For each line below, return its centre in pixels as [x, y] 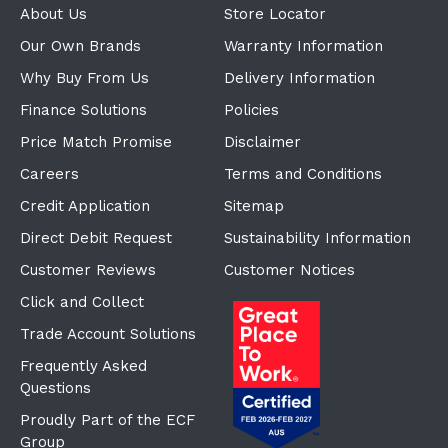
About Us [53, 13]
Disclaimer [262, 141]
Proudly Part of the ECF [107, 419]
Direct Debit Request [95, 237]
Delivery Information [299, 77]
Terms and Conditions [302, 173]
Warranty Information [303, 45]
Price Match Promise [95, 141]
